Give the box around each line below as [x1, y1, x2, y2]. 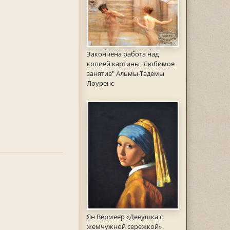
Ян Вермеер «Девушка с [86, 212, 163, 222]
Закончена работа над [86, 49, 159, 59]
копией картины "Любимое [86, 59, 175, 68]
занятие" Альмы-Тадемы [86, 68, 164, 78]
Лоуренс [86, 78, 114, 88]
